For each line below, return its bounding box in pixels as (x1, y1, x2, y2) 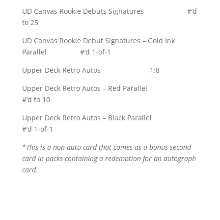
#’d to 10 (22, 95, 50, 105)
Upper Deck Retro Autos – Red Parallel (22, 83, 187, 93)
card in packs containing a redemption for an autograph (22, 154, 196, 164)
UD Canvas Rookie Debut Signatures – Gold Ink (22, 36, 175, 46)
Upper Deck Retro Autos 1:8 (22, 65, 160, 75)
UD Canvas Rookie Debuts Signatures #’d (22, 6, 197, 16)
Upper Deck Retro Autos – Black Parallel (22, 113, 193, 123)
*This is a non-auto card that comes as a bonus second (22, 142, 191, 152)
